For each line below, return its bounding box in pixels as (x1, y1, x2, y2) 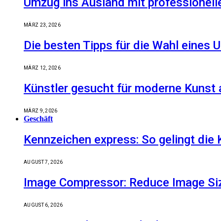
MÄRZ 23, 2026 (24, 22, 61, 28)
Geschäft (24, 114, 53, 123)
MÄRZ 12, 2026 (24, 65, 61, 71)
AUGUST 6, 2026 (24, 202, 63, 208)
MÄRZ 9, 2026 (24, 108, 58, 113)
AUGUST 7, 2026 (24, 159, 63, 165)
